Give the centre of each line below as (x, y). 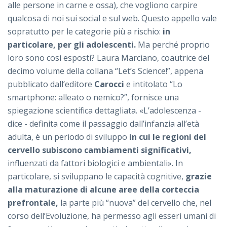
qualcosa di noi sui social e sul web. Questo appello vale (112, 18)
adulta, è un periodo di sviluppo (68, 137)
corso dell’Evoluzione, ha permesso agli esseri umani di (112, 216)
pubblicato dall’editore (51, 84)
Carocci (109, 84)
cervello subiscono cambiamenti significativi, (100, 150)
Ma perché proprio (173, 45)
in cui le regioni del (168, 137)
